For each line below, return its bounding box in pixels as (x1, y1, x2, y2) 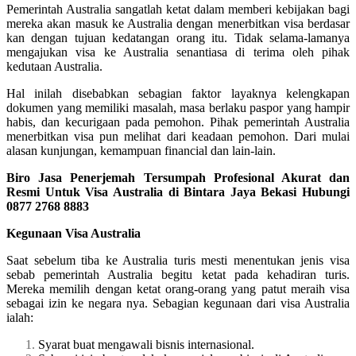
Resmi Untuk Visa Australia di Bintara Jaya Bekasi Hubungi (6, 184, 350, 199)
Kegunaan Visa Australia (6, 226, 141, 240)
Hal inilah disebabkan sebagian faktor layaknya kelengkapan (6, 86, 350, 100)
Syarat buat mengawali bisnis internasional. (38, 337, 254, 351)
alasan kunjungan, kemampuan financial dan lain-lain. (6, 143, 276, 157)
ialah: (6, 310, 33, 324)
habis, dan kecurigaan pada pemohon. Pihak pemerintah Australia (6, 114, 350, 129)
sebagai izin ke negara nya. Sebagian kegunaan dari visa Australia (6, 296, 350, 310)
